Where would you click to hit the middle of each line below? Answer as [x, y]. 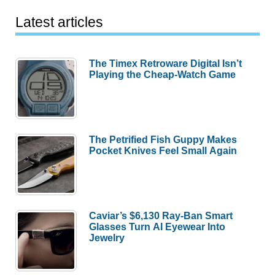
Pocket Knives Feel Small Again [163, 150]
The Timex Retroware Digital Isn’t [166, 63]
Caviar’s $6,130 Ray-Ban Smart [161, 215]
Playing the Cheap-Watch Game [163, 74]
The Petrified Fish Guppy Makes [163, 139]
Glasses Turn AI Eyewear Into [157, 226]
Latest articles [60, 22]
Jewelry [107, 237]
